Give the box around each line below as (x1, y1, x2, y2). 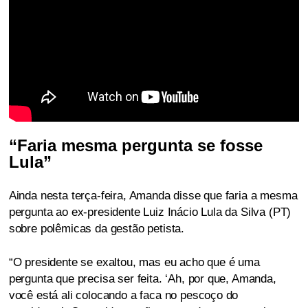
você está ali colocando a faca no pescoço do (8, 289, 239, 302)
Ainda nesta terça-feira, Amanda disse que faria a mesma (8, 189, 298, 203)
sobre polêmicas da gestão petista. (8, 222, 185, 236)
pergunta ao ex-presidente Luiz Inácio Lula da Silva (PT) (8, 206, 291, 219)
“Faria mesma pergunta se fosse (8, 136, 263, 155)
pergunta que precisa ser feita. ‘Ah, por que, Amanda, (8, 272, 276, 286)
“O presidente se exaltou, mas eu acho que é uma (8, 256, 260, 269)
